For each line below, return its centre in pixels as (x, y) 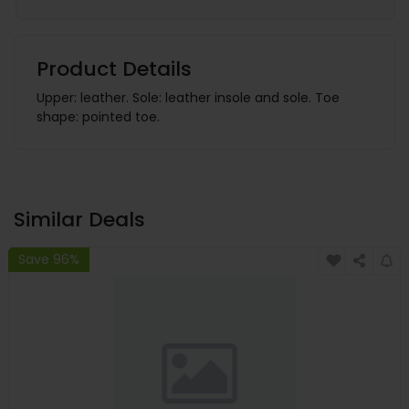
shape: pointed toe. (98, 117)
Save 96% (49, 259)
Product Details (114, 69)
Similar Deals (79, 220)
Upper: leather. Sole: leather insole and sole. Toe (188, 98)
